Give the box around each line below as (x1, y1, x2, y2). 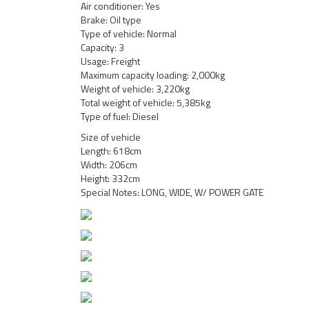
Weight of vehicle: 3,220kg (81, 81, 190, 96)
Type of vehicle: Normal (81, 26, 177, 41)
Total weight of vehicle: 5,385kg (81, 95, 210, 110)
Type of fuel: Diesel (81, 109, 159, 123)
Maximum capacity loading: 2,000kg (81, 68, 225, 82)
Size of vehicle (81, 130, 141, 144)
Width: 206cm (81, 157, 137, 172)
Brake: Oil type (81, 12, 141, 27)
